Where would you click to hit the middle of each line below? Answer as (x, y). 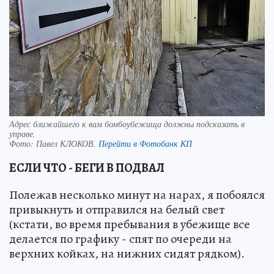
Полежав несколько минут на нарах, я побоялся (137, 194)
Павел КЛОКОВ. (67, 143)
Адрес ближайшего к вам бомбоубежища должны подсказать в (127, 124)
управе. (22, 133)
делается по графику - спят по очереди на (120, 239)
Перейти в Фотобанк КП (145, 143)
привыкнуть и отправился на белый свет (117, 209)
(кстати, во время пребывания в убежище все (130, 224)
